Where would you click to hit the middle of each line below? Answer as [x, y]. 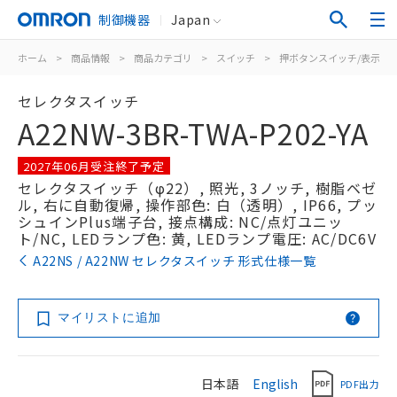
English [275, 383]
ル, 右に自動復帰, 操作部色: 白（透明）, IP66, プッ [198, 205]
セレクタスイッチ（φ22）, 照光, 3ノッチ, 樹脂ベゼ [198, 188]
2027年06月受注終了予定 [94, 166]
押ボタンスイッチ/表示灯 [335, 58]
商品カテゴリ [163, 58]
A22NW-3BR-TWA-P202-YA [193, 133]
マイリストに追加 [109, 317]
